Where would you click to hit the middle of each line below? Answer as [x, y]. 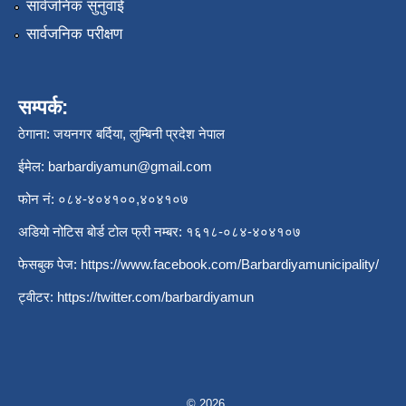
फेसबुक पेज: [49, 264]
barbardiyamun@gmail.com [130, 166]
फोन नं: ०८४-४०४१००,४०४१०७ [103, 198]
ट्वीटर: [38, 296]
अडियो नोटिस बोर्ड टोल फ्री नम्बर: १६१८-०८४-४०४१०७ [161, 231]
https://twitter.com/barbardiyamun [155, 296]
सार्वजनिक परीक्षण [74, 34]
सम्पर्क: [43, 107]
